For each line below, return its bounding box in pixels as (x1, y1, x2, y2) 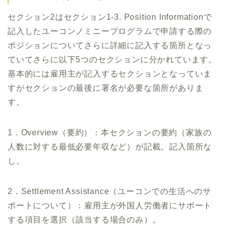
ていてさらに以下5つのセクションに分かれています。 (8, 55, 217, 64)
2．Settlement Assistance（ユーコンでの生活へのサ (8, 186, 211, 196)
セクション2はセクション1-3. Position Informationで (8, 12, 212, 21)
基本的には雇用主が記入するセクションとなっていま (8, 69, 212, 78)
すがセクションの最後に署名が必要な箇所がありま (8, 83, 204, 92)
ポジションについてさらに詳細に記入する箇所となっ (8, 41, 212, 50)
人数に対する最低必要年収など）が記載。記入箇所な (8, 142, 212, 151)
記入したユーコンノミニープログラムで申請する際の (8, 26, 212, 35)
